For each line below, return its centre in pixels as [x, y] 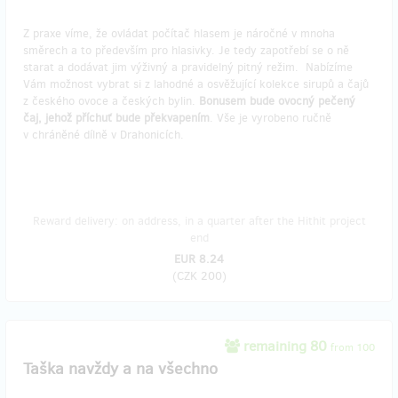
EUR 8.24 [199, 259]
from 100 [353, 348]
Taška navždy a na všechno [120, 369]
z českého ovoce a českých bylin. [111, 101]
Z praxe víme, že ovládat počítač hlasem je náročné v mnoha [179, 34]
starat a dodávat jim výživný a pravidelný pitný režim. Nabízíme [188, 68]
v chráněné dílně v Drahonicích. [105, 135]
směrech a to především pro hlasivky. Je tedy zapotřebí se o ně [186, 51]
